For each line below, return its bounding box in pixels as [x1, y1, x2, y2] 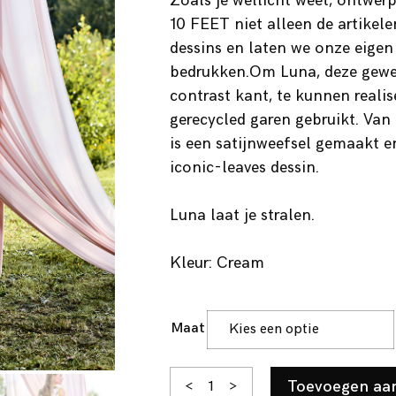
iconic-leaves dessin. [169, 158, 319, 177]
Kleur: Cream [169, 254, 264, 272]
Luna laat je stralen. [169, 206, 315, 225]
